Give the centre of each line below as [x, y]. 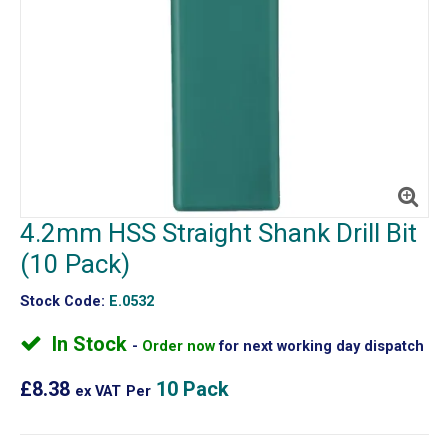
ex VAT [97, 391]
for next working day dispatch [321, 346]
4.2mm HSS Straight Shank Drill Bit [218, 232]
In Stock [91, 343]
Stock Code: [62, 301]
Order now [180, 346]
